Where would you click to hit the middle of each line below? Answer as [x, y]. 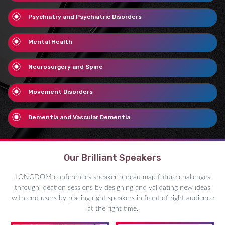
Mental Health [50, 42]
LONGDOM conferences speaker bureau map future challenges [113, 177]
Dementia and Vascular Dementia [79, 117]
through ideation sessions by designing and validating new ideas [113, 188]
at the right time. [113, 209]
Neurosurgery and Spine [66, 67]
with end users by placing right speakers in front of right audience [113, 198]
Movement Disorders [61, 92]
